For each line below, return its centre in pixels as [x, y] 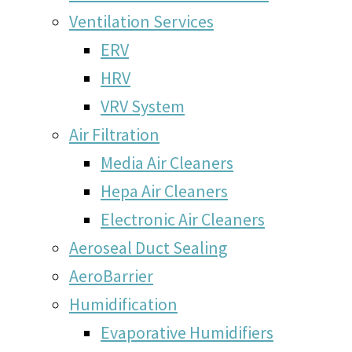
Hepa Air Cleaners [164, 191]
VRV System [143, 106]
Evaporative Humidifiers [187, 332]
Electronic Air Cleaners [183, 219]
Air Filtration [114, 134]
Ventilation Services [141, 21]
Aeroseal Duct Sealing [148, 247]
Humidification [123, 304]
